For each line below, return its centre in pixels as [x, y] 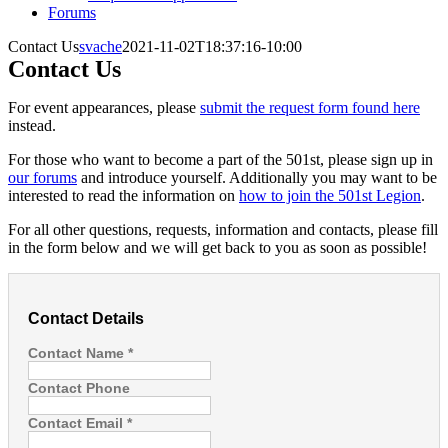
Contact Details [86, 318]
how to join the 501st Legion [330, 195]
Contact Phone [79, 387]
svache [100, 46]
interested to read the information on [123, 195]
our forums [42, 177]
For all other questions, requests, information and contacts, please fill [223, 229]
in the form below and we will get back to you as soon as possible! [217, 247]
